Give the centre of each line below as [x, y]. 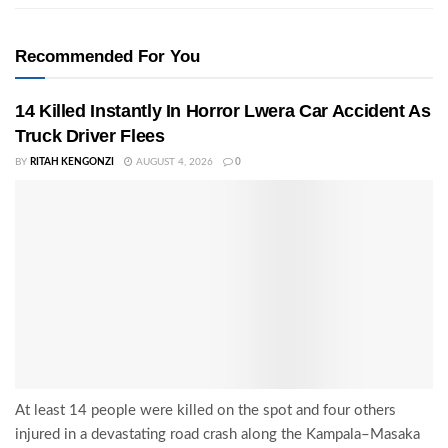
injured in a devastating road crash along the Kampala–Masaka [217, 434]
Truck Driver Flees [90, 135]
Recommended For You [107, 56]
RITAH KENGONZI [72, 161]
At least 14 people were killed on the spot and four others [205, 410]
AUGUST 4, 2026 [173, 161]
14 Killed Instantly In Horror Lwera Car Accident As [223, 110]
